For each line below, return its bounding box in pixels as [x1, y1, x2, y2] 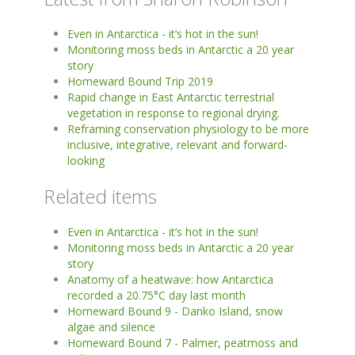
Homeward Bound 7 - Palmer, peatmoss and [67, 334, 298, 350]
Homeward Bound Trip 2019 [67, 73, 213, 89]
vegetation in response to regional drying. [67, 105, 280, 120]
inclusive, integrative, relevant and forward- [67, 136, 288, 152]
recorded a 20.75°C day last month [67, 287, 246, 303]
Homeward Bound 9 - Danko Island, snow [67, 303, 283, 319]
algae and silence [67, 319, 155, 334]
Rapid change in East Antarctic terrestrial [67, 89, 274, 105]
